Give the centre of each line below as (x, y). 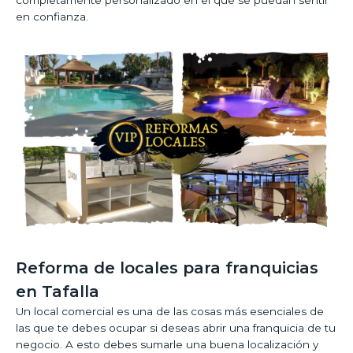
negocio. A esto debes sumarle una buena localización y (167, 344)
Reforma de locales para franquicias (167, 268)
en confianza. (52, 16)
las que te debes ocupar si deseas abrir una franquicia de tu (176, 327)
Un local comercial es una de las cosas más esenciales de (170, 311)
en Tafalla (58, 291)
